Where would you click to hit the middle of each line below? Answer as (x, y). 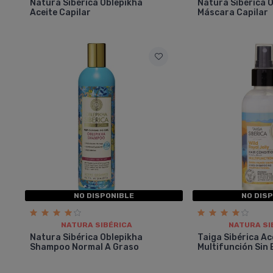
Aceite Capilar (60, 13)
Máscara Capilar (233, 13)
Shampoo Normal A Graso (84, 247)
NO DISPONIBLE (104, 195)
